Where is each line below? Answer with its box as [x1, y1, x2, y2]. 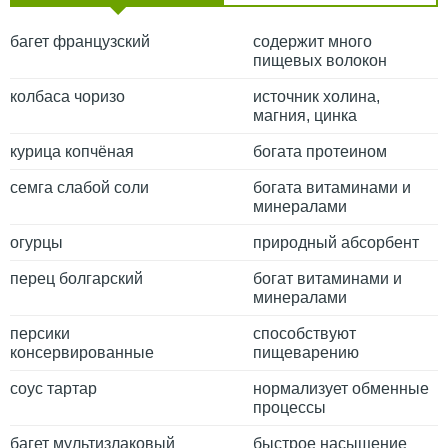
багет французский [10, 32, 150, 50]
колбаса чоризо [10, 87, 125, 105]
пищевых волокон [253, 51, 387, 69]
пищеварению [253, 343, 359, 361]
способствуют [253, 324, 356, 342]
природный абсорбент [253, 233, 419, 251]
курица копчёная [10, 142, 134, 160]
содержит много [253, 32, 372, 50]
